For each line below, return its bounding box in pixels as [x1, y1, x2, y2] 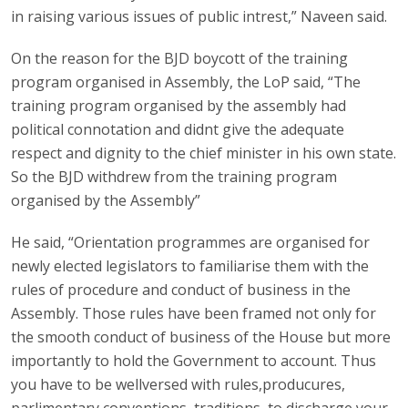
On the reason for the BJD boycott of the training [11, 47, 349, 68]
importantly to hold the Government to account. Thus [11, 350, 377, 371]
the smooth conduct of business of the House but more [11, 326, 392, 347]
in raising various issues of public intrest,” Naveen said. [11, 5, 388, 26]
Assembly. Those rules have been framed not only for [11, 302, 377, 323]
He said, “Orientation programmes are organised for [11, 231, 371, 252]
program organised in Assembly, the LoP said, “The [11, 71, 362, 92]
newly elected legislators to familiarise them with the [11, 255, 370, 276]
